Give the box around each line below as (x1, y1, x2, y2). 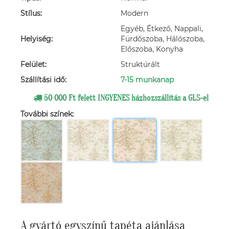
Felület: (20, 60, 47, 69)
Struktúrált (121, 60, 160, 69)
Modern (121, 9, 148, 18)
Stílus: (20, 9, 42, 18)
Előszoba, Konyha (121, 44, 183, 54)
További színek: (20, 109, 74, 119)
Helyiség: (20, 34, 53, 43)
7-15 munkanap (121, 75, 174, 84)
